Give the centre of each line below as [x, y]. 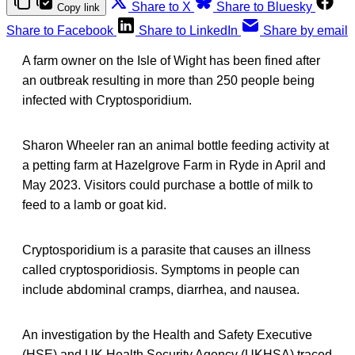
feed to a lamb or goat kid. [94, 204]
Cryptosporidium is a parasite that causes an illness [166, 250]
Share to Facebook [60, 30]
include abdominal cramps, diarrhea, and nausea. [161, 289]
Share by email [305, 30]
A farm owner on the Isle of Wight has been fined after [171, 60]
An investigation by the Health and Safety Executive [167, 334]
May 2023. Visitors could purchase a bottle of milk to [168, 185]
